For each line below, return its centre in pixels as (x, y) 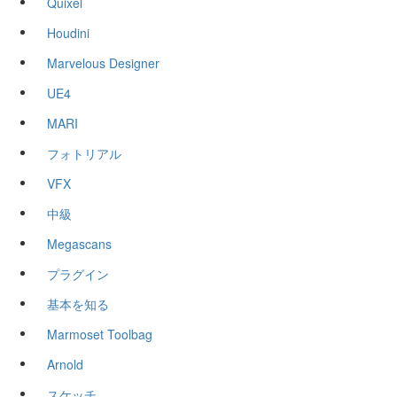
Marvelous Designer (103, 63)
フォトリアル (84, 154)
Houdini (68, 33)
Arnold (65, 365)
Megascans (79, 244)
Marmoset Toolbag (100, 335)
